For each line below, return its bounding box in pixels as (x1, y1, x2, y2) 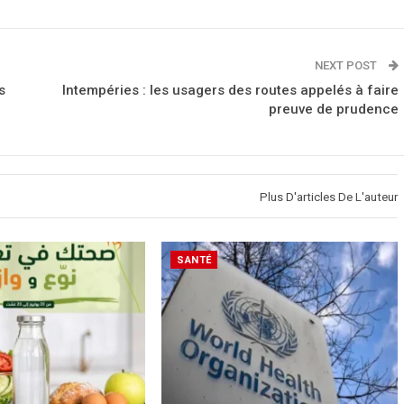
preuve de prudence (269, 101, 399, 117)
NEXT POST (315, 59, 380, 72)
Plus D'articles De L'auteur (260, 190, 398, 204)
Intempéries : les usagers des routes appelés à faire (62, 82, 399, 98)
